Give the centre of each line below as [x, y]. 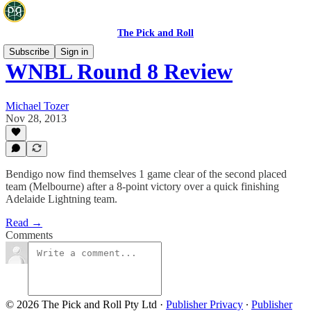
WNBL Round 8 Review [119, 72]
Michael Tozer [37, 106]
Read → [24, 222]
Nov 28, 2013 [36, 118]
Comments [29, 235]
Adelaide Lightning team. [61, 199]
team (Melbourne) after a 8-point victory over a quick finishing [142, 186]
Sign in [74, 52]
